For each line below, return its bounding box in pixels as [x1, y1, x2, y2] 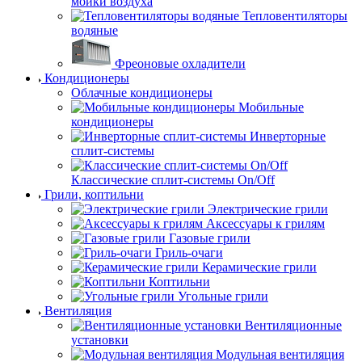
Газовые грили [169, 231, 250, 245]
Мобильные [238, 100, 304, 114]
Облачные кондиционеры [71, 86, 213, 99]
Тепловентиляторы [242, 9, 347, 23]
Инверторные [250, 129, 326, 143]
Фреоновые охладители [115, 57, 246, 70]
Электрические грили [208, 202, 328, 216]
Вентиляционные [245, 318, 342, 332]
